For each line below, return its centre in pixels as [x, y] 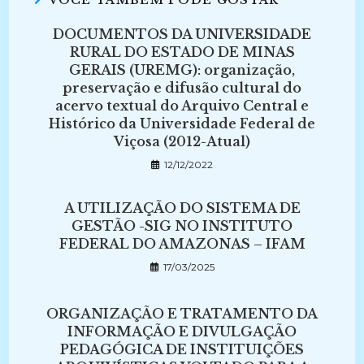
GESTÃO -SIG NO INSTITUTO [182, 226]
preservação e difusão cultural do [182, 88]
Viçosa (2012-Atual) [182, 141]
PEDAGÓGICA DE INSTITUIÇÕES [182, 349]
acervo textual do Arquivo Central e [182, 106]
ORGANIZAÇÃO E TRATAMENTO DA [182, 314]
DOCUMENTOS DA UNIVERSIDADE [182, 34]
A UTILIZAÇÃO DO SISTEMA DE [182, 208]
